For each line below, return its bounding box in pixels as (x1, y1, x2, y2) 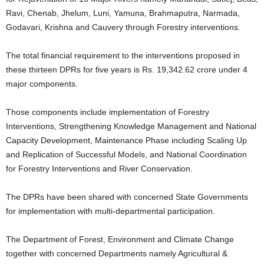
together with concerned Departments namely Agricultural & (6, 249, 227, 259)
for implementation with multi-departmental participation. (6, 206, 215, 216)
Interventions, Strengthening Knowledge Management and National (6, 121, 256, 131)
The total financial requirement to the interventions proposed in (6, 51, 240, 61)
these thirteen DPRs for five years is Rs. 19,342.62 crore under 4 (6, 65, 247, 75)
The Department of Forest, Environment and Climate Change (6, 235, 234, 245)
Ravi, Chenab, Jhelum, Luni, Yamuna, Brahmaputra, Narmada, (6, 8, 240, 18)
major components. (6, 79, 78, 89)
